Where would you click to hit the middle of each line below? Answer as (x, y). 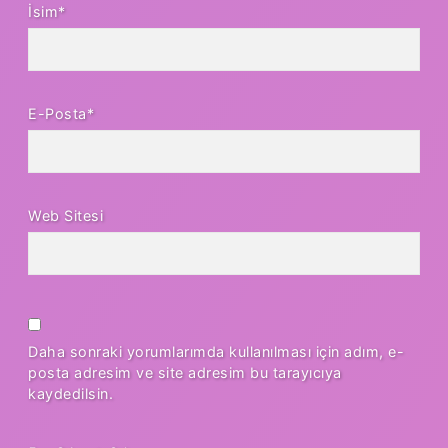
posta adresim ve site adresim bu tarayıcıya (185, 372)
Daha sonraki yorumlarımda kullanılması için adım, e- (216, 351)
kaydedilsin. (70, 393)
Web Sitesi (65, 215)
